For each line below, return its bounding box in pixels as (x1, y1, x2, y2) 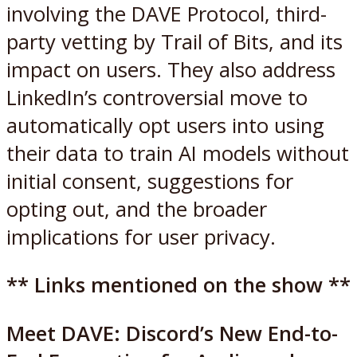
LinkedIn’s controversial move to (6, 83, 308, 112)
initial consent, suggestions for (6, 167, 293, 195)
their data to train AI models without (6, 139, 349, 167)
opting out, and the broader (6, 194, 267, 223)
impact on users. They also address (6, 55, 335, 84)
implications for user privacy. (6, 222, 276, 251)
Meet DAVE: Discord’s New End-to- (6, 320, 338, 348)
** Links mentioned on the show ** (6, 271, 351, 300)
